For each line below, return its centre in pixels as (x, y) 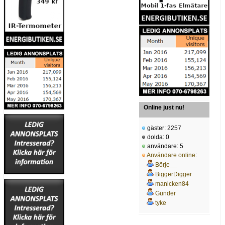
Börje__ (166, 164)
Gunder (165, 193)
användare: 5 (164, 146)
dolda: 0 (157, 137)
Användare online (171, 155)
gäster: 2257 (163, 128)
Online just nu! (164, 107)
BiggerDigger (174, 174)
